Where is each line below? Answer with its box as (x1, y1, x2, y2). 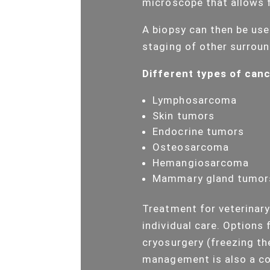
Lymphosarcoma (152, 93, 237, 106)
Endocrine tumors (152, 125, 244, 137)
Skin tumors (152, 109, 215, 122)
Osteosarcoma (152, 140, 229, 153)
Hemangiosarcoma (152, 156, 249, 169)
